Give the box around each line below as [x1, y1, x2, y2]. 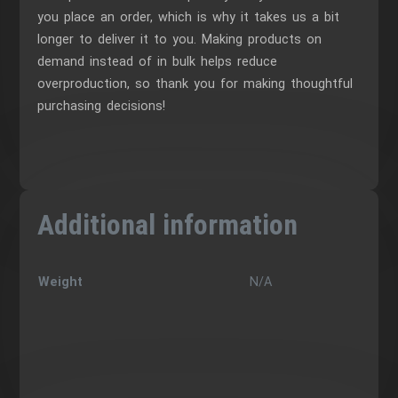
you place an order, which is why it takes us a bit [37, 10, 340, 26]
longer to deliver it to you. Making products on [37, 32, 322, 48]
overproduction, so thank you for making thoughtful [37, 76, 354, 92]
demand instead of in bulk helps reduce [37, 54, 278, 70]
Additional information [37, 207, 298, 242]
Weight [38, 274, 84, 290]
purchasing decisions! [37, 99, 166, 115]
